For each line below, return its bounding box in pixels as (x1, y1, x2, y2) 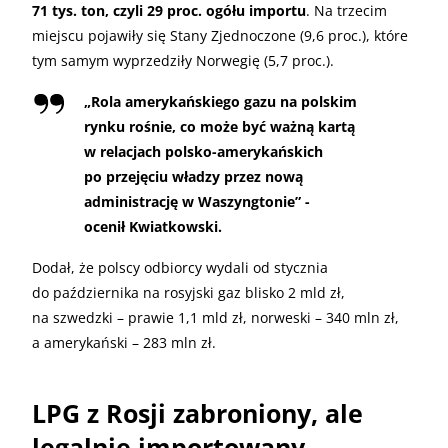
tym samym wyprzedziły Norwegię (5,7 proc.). (32, 50, 334, 70)
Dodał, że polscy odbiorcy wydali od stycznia (32, 257, 328, 277)
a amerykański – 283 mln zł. (32, 332, 216, 352)
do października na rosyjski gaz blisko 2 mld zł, (32, 282, 345, 302)
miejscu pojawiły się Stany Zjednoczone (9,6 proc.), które (32, 25, 408, 45)
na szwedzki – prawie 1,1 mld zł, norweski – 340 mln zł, (32, 307, 399, 327)
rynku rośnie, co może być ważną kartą (84, 116, 355, 136)
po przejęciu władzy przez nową (84, 166, 303, 186)
